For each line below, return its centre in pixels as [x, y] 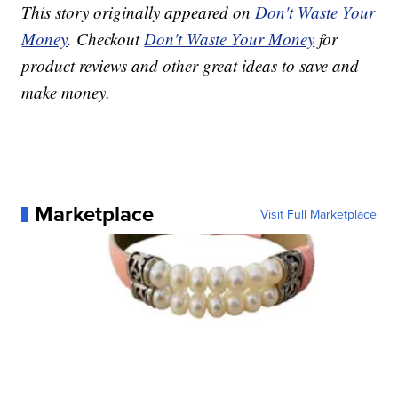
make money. [66, 92]
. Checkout [106, 39]
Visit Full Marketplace [318, 215]
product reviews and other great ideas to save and [191, 66]
